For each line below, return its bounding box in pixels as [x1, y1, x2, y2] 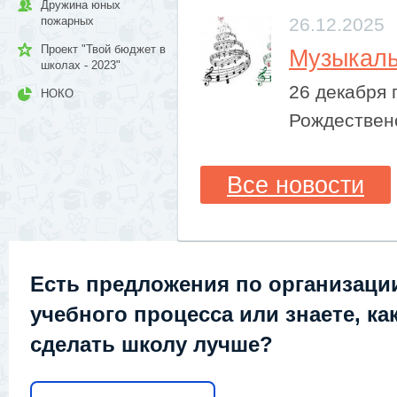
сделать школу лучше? [30, 331, 273, 356]
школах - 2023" [41, 58, 121, 72]
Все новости [227, 170, 364, 198]
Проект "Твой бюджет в [41, 43, 166, 56]
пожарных [41, 14, 94, 27]
